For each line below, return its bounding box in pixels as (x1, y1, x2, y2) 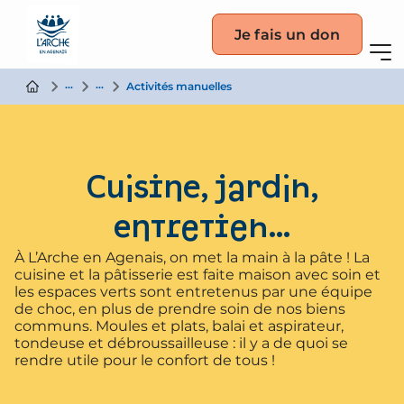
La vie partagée (65, 78, 141, 91)
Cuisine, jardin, (85, 174, 319, 204)
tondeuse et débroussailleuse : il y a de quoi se (14, 335, 348, 352)
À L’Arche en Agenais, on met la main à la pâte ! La (14, 249, 370, 266)
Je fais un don (234, 25, 340, 43)
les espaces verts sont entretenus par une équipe (14, 283, 372, 300)
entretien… (113, 214, 291, 243)
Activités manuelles (126, 79, 234, 93)
